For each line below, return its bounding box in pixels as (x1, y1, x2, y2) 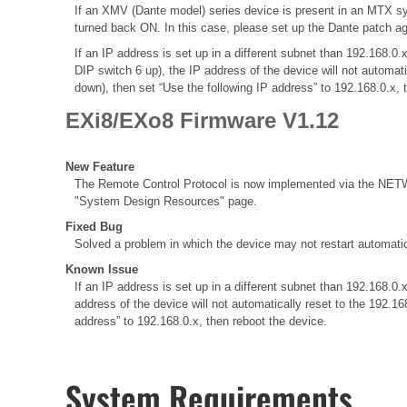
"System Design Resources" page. (74, 194, 257, 209)
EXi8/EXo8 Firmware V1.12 (65, 108, 339, 134)
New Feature (65, 160, 134, 174)
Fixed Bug (65, 220, 123, 234)
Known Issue (65, 263, 138, 277)
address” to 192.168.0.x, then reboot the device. (74, 314, 327, 329)
